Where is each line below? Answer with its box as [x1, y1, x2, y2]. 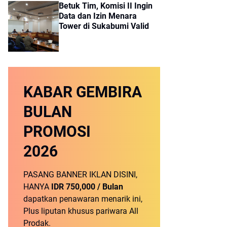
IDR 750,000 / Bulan [51, 182, 123, 192]
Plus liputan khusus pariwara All [23, 206, 138, 216]
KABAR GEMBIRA [23, 83, 142, 101]
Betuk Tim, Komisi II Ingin [59, 1, 153, 11]
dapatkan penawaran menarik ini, [23, 194, 142, 204]
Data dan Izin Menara [59, 11, 137, 21]
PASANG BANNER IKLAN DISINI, [23, 170, 137, 180]
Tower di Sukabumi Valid [59, 21, 149, 31]
